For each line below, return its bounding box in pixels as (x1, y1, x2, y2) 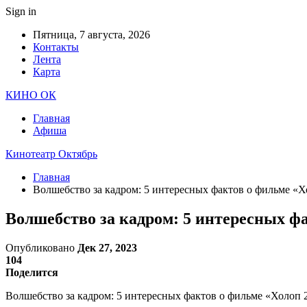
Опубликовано (5, 241, 77, 254)
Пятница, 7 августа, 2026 (33, 29, 150, 40)
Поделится (5, 266, 58, 278)
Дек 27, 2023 (77, 241, 137, 254)
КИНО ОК (5, 89, 56, 101)
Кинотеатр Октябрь (5, 148, 97, 160)
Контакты (33, 41, 79, 53)
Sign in (5, 5, 36, 17)
